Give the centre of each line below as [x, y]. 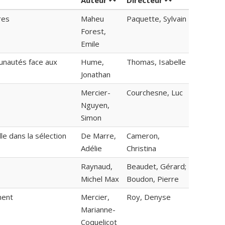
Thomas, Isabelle [156, 62]
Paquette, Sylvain [156, 19]
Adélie [91, 148]
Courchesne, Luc [155, 93]
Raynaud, [97, 166]
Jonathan [96, 75]
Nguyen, [95, 105]
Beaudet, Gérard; [156, 166]
